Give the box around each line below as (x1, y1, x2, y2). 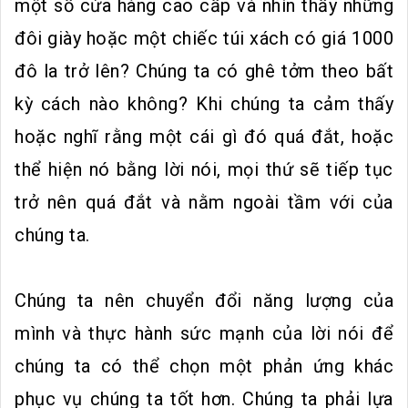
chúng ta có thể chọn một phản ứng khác (15, 354, 393, 377)
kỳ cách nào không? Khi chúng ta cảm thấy (15, 92, 393, 115)
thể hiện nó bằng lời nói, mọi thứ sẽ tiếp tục (15, 158, 393, 180)
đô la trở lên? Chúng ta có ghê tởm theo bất (15, 59, 393, 82)
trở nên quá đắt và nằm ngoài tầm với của (15, 190, 393, 213)
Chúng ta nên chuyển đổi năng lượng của (15, 289, 393, 311)
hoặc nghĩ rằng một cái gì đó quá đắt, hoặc (15, 125, 393, 148)
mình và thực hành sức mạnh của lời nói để (15, 321, 393, 344)
